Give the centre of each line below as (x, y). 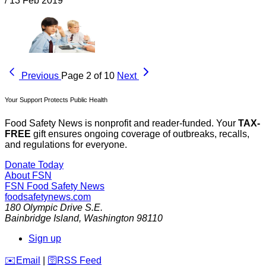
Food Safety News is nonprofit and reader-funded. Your (121, 123)
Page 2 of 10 (88, 75)
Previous (40, 75)
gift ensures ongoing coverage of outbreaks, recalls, (140, 134)
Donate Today (34, 164)
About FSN (28, 175)
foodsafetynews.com (48, 197)
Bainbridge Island (42, 218)
